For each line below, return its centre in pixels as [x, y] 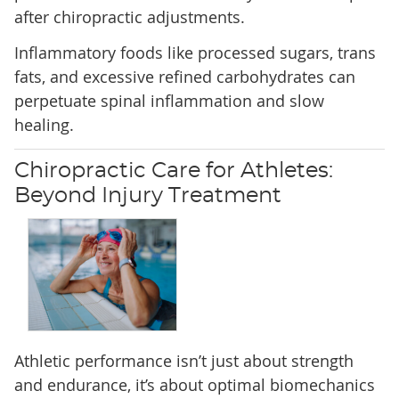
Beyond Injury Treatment [147, 196]
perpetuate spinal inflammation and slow [169, 101]
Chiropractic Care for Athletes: [173, 171]
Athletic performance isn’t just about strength [183, 361]
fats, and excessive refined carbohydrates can [184, 77]
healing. [44, 125]
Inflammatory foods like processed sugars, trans [195, 53]
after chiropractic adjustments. [129, 17]
